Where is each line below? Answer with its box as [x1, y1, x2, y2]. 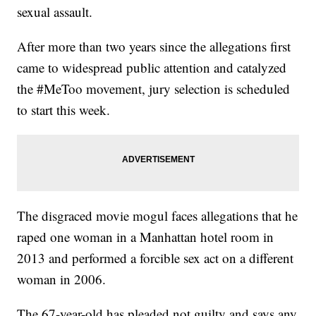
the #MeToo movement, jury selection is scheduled [17, 80, 291, 98]
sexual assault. [17, 3, 93, 21]
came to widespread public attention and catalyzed [17, 59, 287, 77]
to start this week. [17, 101, 111, 119]
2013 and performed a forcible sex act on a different [17, 249, 294, 267]
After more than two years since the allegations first [17, 37, 291, 56]
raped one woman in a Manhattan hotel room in [17, 228, 274, 246]
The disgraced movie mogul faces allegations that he [17, 207, 298, 225]
